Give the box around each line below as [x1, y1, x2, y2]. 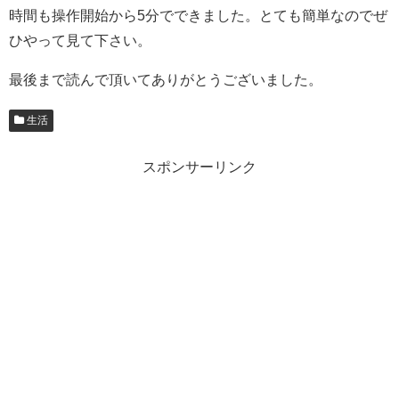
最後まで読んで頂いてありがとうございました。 [9, 71, 322, 87]
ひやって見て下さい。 [9, 32, 151, 48]
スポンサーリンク [142, 159, 256, 175]
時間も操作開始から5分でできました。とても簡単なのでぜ [9, 7, 387, 23]
